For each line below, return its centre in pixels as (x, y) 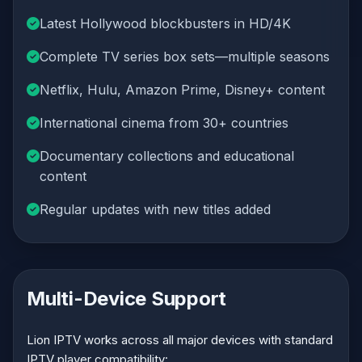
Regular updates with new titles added (155, 209)
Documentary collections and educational (167, 156)
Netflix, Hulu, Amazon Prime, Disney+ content (182, 90)
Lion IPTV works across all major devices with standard (180, 340)
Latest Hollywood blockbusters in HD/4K (165, 23)
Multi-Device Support (127, 299)
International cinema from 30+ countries (164, 123)
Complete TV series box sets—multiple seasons (185, 57)
